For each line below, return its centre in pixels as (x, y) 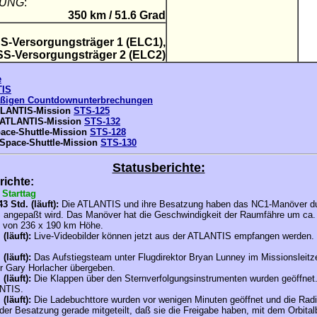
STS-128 (108, 132)
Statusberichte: (158, 168)
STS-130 (119, 143)
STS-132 (102, 121)
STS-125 (92, 111)
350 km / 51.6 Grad (117, 15)
